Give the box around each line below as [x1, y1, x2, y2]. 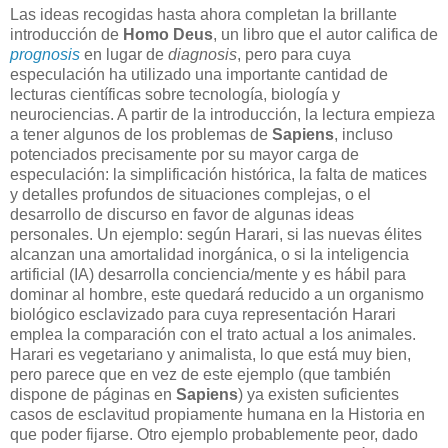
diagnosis [168, 45, 237, 63]
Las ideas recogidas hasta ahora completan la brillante [10, 5, 397, 23]
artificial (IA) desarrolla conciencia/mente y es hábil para [10, 265, 406, 283]
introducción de [10, 25, 123, 43]
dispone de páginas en [10, 385, 176, 403]
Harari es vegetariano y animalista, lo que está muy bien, [10, 345, 411, 363]
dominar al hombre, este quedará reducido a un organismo [10, 285, 424, 303]
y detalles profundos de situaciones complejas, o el [10, 185, 371, 203]
